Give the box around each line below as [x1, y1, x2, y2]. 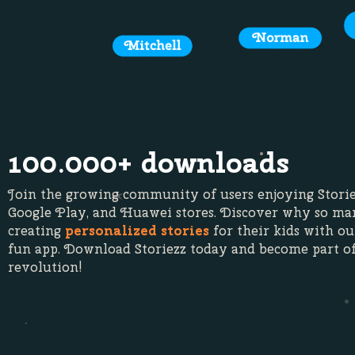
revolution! [8, 258, 82, 276]
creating [8, 221, 65, 239]
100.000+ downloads [8, 143, 289, 181]
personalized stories [65, 221, 209, 239]
